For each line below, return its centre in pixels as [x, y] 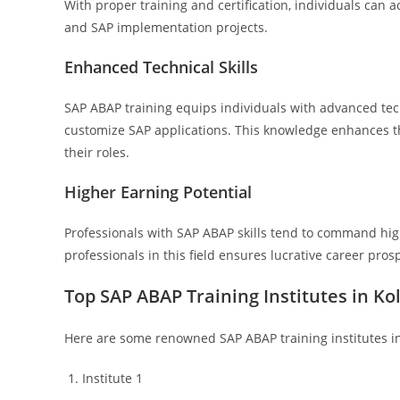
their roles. [97, 152]
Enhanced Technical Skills [161, 67]
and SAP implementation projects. [166, 27]
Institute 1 [112, 378]
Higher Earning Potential [158, 192]
